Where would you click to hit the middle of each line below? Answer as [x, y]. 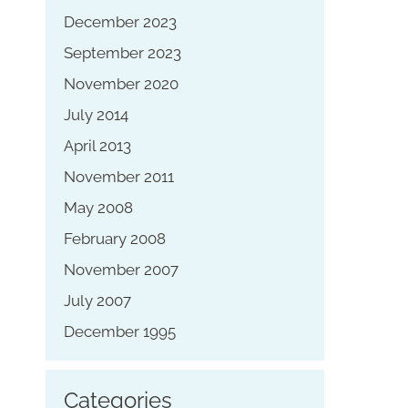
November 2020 [121, 83]
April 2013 [97, 145]
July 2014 [96, 114]
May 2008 [98, 207]
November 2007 [121, 269]
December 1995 [119, 331]
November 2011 [118, 176]
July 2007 [97, 300]
